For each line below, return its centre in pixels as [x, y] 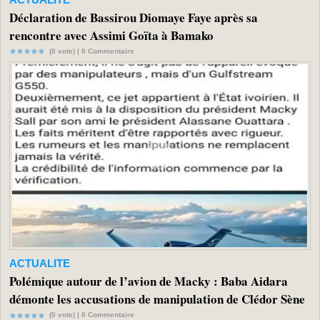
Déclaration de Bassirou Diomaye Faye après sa [134, 17]
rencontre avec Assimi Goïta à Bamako [111, 35]
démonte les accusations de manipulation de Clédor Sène [157, 299]
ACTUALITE [40, 264]
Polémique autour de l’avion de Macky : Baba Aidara [149, 281]
